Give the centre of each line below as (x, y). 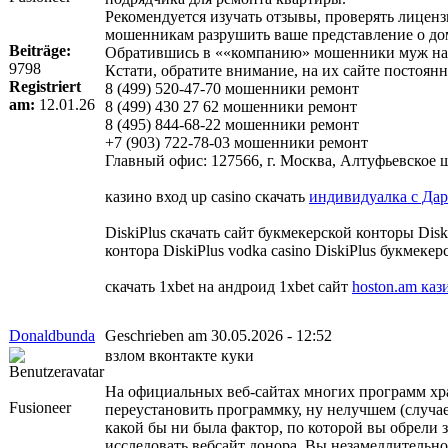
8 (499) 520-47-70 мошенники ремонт (232, 88)
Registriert (45, 86)
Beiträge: (40, 50)
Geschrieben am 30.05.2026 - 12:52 (218, 335)
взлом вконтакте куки (179, 355)
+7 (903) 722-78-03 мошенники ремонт (236, 142)
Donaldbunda (52, 335)
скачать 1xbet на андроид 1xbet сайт (228, 286)
